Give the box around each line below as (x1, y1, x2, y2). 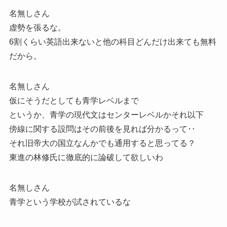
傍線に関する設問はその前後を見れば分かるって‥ (9, 124, 196, 133)
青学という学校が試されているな (9, 197, 131, 206)
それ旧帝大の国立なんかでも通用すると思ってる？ (9, 138, 196, 147)
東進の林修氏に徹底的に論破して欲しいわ (9, 153, 163, 162)
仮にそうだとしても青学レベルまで (9, 96, 139, 105)
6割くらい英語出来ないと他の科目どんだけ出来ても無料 (9, 37, 216, 46)
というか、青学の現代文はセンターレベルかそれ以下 (9, 110, 204, 119)
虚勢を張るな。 (9, 23, 66, 32)
